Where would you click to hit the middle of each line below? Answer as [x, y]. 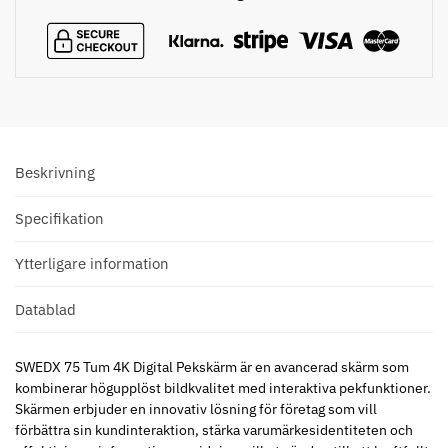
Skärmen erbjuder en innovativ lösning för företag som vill [196, 408]
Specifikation [59, 218]
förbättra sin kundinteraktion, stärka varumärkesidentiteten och [214, 429]
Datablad [45, 309]
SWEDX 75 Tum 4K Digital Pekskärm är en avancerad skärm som [212, 366]
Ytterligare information [92, 264]
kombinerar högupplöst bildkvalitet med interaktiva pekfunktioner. [223, 387]
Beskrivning [55, 173]
